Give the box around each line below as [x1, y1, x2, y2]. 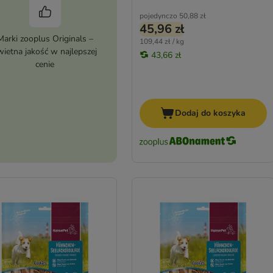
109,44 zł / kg [139, 36, 184, 46]
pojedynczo [139, 10, 177, 21]
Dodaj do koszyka [175, 107, 246, 119]
